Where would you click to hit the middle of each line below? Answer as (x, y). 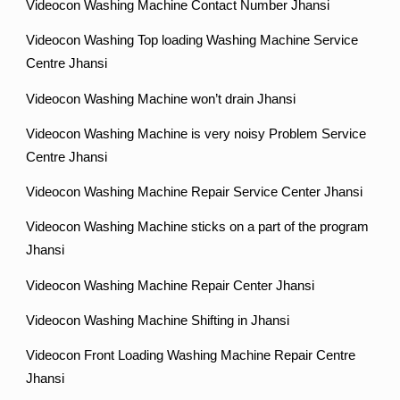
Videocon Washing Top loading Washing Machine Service (192, 41)
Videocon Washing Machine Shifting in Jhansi (158, 321)
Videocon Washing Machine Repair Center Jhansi (171, 285)
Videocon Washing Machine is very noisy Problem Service (196, 133)
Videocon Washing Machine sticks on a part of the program (198, 227)
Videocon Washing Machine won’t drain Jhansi (161, 99)
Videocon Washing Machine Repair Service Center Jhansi (195, 192)
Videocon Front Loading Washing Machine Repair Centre (191, 356)
